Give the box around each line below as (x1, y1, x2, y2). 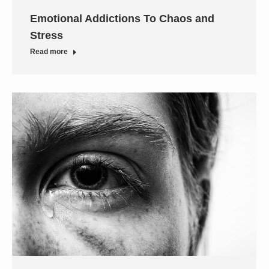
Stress (30, 29, 63, 41)
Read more (30, 47, 68, 56)
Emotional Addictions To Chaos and (30, 12, 214, 25)
